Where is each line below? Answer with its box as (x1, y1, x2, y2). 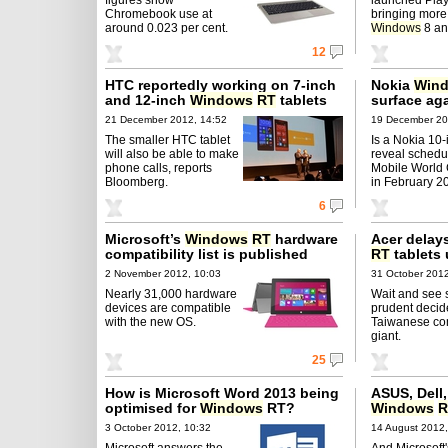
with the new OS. (105, 314, 196, 329)
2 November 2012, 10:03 (105, 267, 221, 279)
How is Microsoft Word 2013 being (105, 384, 339, 401)
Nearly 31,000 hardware (105, 286, 237, 301)
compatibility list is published (105, 245, 308, 262)
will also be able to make (105, 146, 239, 161)
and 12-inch (105, 91, 190, 108)
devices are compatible (105, 300, 231, 315)
